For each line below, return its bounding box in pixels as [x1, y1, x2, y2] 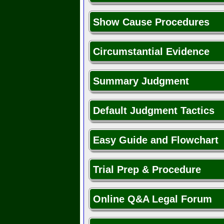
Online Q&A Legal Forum [93, 193, 212, 205]
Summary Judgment [93, 75, 189, 87]
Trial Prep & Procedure [93, 164, 201, 175]
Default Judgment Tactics [93, 105, 214, 116]
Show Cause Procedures [93, 16, 209, 28]
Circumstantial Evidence [93, 46, 209, 57]
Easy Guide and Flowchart [93, 134, 218, 146]
